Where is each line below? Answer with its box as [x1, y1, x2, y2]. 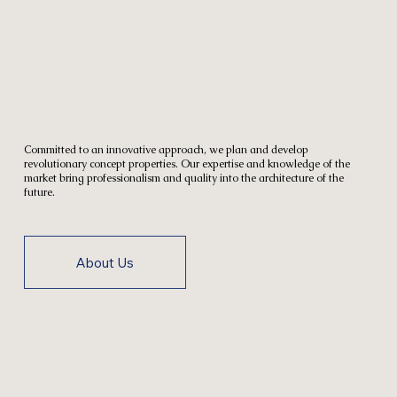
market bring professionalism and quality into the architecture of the [23, 170, 344, 185]
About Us [75, 253, 134, 271]
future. [23, 184, 55, 199]
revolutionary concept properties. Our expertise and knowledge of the [23, 156, 350, 171]
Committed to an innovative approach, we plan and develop [23, 142, 308, 157]
